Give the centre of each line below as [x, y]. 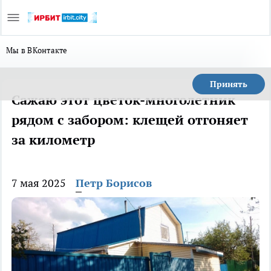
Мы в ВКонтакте [37, 50]
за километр [53, 140]
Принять [229, 84]
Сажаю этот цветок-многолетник [123, 100]
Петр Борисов [114, 183]
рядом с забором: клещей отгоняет [130, 120]
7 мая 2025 [39, 183]
